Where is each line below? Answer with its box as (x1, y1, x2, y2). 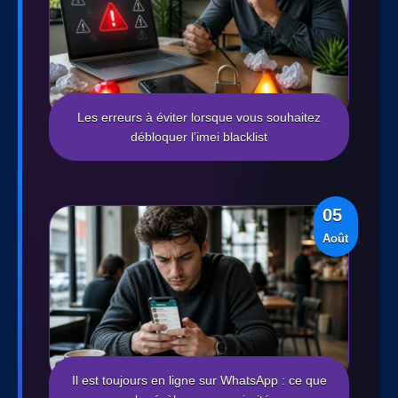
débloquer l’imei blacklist (131, 130, 267, 145)
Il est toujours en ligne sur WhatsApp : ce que (71, 373, 327, 388)
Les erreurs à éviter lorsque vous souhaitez (77, 110, 321, 125)
